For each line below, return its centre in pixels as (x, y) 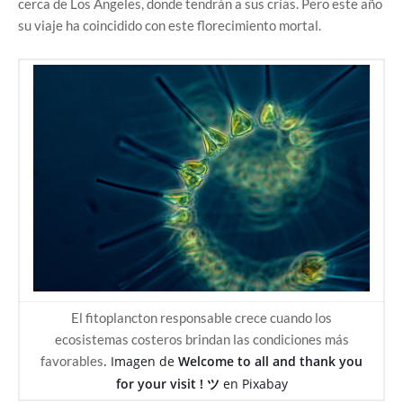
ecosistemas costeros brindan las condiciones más (201, 339)
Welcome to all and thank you (270, 361)
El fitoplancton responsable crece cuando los (201, 318)
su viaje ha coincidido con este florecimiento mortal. (170, 25)
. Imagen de (141, 361)
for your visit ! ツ (167, 384)
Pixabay (264, 384)
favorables (72, 361)
